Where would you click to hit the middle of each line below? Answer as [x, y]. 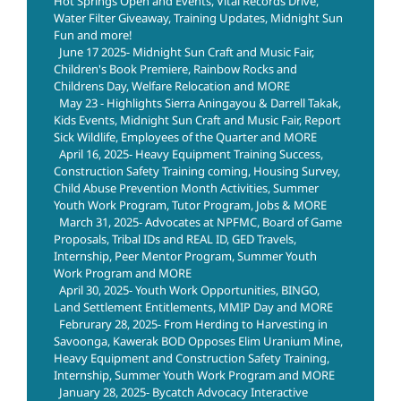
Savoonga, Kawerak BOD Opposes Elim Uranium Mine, [198, 341]
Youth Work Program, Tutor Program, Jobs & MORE [190, 205]
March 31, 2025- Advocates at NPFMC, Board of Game [200, 222]
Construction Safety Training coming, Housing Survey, [197, 171]
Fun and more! [93, 35]
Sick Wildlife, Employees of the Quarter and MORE [185, 137]
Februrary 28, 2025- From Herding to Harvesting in [193, 324]
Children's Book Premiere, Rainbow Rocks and [175, 69]
